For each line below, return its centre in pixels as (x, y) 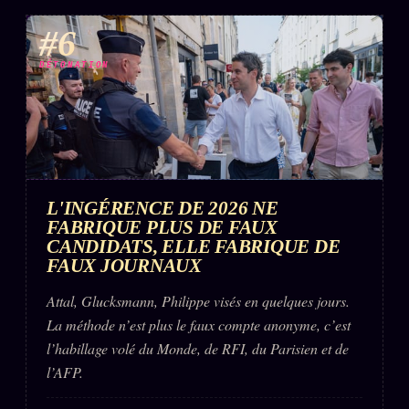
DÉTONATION (74, 66)
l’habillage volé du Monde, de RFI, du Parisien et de (198, 349)
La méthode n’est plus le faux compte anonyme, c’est (199, 325)
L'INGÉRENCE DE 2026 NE (163, 208)
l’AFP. (65, 372)
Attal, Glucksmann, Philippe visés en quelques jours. (198, 301)
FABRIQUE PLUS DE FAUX (162, 227)
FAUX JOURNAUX (124, 266)
